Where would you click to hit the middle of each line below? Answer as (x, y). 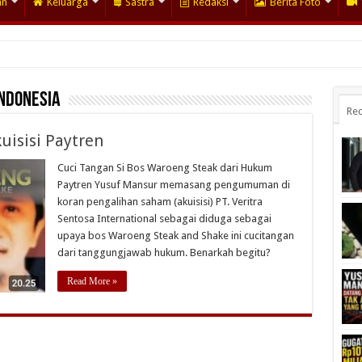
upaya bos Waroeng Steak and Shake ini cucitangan (175, 236)
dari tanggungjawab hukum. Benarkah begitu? (164, 253)
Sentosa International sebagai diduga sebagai (164, 219)
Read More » (92, 282)
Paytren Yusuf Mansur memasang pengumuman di (173, 185)
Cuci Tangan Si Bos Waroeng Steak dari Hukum (164, 168)
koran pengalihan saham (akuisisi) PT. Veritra (160, 202)
